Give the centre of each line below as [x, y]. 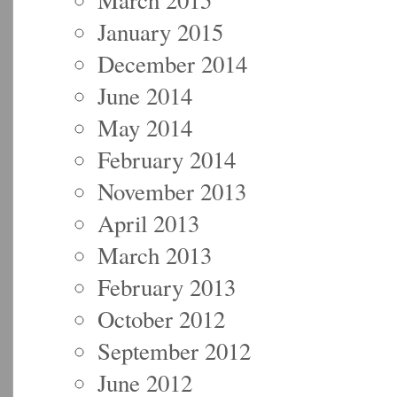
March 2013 [155, 255]
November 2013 [172, 191]
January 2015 [160, 31]
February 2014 [167, 159]
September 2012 [174, 350]
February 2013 [167, 287]
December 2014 [172, 63]
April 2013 [148, 223]
